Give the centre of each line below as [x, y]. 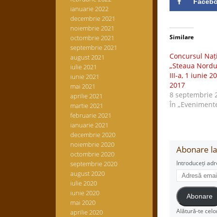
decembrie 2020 [93, 135]
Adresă [185, 172]
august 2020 [87, 173]
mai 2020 [83, 202]
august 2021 [87, 57]
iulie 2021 [83, 67]
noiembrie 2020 [92, 144]
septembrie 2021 [93, 47]
